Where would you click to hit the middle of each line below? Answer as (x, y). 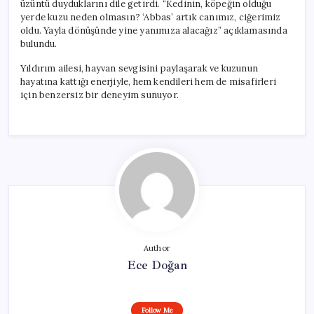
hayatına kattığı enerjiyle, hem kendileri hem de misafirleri (148, 81)
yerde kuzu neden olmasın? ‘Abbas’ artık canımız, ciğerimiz (151, 17)
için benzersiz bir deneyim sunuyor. (100, 95)
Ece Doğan (157, 265)
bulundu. (39, 43)
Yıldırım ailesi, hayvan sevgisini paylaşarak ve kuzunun (139, 68)
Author (157, 248)
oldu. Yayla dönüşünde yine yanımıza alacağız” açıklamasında (154, 30)
